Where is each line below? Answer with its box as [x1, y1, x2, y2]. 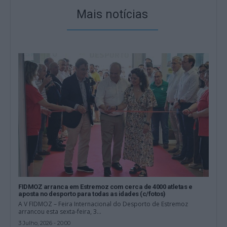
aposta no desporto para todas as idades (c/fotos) [18, 190, 166, 198]
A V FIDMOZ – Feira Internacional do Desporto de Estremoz [18, 199, 188, 208]
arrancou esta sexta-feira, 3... [18, 207, 102, 216]
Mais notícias [77, 7, 148, 21]
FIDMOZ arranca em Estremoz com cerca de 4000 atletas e [18, 182, 193, 191]
